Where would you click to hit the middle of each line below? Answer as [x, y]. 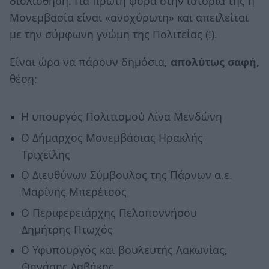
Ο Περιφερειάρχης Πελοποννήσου [109, 212]
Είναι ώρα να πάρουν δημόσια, [89, 62]
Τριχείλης [46, 154]
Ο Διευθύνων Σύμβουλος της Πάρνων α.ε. [126, 175]
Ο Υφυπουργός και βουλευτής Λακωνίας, [124, 250]
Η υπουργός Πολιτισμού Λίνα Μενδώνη [121, 116]
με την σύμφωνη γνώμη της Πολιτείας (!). [113, 35]
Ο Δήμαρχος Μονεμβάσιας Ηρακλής [112, 137]
